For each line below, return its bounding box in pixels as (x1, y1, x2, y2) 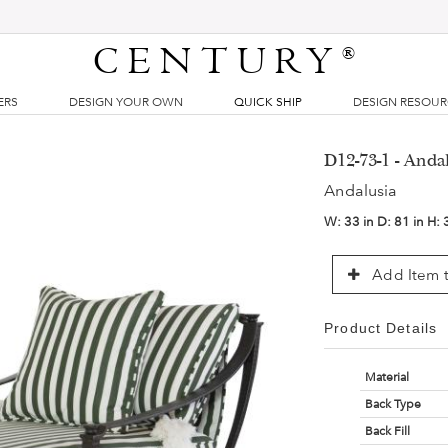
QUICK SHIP (234, 95, 302, 109)
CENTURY (93, 39, 343, 85)
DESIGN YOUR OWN (68, 95, 183, 109)
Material (364, 370, 409, 384)
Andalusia (324, 181, 398, 200)
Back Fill (364, 424, 410, 438)
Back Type (364, 397, 421, 411)
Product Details (324, 320, 437, 336)
